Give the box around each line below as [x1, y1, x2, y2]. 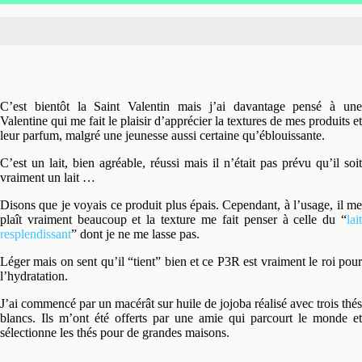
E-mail [306, 25, 343, 40]
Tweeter [120, 25, 166, 40]
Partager [26, 25, 75, 40]
